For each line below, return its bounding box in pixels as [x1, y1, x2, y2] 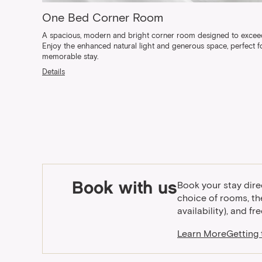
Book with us [72, 181, 177, 198]
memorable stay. [42, 53, 98, 61]
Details [42, 68, 65, 76]
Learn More [177, 229, 226, 239]
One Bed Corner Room [42, 12, 163, 24]
